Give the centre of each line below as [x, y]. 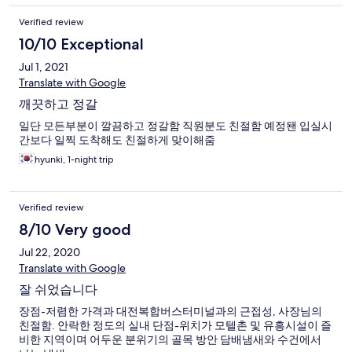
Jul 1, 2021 [44, 67]
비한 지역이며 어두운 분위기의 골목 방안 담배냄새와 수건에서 [170, 340]
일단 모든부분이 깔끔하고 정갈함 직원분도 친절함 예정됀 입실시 [176, 126]
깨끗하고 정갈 [58, 104]
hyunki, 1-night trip [74, 160]
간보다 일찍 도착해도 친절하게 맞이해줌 [117, 140]
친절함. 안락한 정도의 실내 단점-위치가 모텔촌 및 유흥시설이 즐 [175, 326]
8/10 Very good [75, 230]
